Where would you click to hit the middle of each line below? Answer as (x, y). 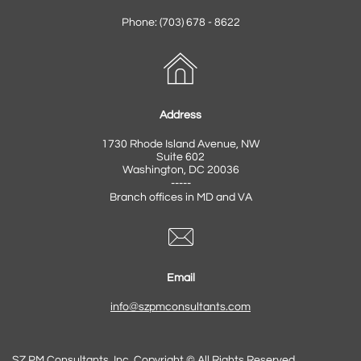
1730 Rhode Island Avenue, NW (180, 144)
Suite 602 (180, 157)
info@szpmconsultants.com (180, 307)
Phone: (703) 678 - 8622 (180, 23)
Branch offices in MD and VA (180, 197)
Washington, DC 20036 (180, 170)
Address (180, 115)
